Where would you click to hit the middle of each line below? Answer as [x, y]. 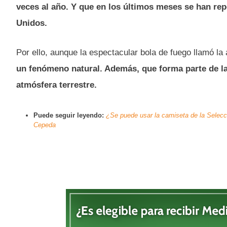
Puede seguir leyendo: [70, 115]
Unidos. [32, 23]
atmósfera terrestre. [56, 85]
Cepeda [45, 125]
